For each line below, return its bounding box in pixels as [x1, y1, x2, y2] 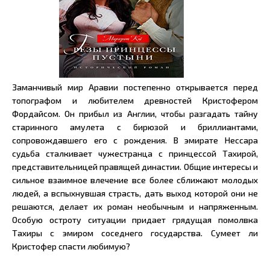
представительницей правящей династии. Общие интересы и [12, 162, 258, 172]
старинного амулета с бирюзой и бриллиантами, [12, 122, 258, 132]
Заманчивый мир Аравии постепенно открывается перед [12, 82, 258, 92]
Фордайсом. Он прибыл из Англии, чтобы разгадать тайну [12, 108, 258, 119]
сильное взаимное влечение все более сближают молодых [12, 175, 258, 185]
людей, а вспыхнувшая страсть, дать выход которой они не [12, 188, 258, 198]
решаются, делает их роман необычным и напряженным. [12, 201, 258, 212]
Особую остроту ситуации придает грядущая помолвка [12, 215, 258, 225]
